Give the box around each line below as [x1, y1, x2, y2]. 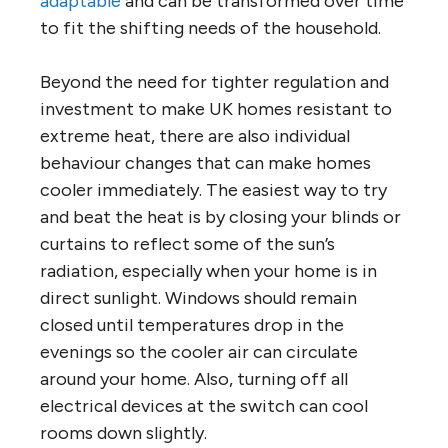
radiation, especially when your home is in [40, 260, 377, 283]
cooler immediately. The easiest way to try [40, 179, 387, 202]
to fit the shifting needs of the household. [40, 17, 381, 40]
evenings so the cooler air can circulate [40, 341, 358, 364]
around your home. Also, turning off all [40, 368, 348, 391]
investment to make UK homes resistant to [40, 98, 392, 121]
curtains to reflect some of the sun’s [40, 233, 335, 256]
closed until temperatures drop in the [40, 314, 344, 337]
